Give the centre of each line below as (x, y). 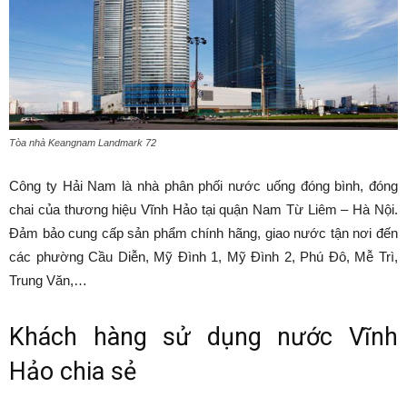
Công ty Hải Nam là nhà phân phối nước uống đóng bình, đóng (203, 185)
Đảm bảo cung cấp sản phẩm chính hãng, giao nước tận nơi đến (203, 233)
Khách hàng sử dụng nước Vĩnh (203, 337)
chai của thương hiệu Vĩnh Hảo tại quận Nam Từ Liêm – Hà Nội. (203, 209)
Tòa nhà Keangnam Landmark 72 (83, 142)
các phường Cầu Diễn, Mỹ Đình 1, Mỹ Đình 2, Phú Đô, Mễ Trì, (203, 256)
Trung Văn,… (48, 280)
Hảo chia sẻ (73, 371)
